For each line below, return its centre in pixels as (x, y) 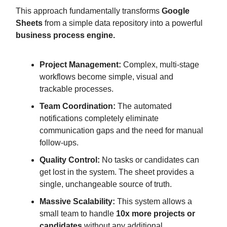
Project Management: (80, 64)
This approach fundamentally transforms (89, 11)
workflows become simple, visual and (106, 77)
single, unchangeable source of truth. (106, 184)
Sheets (29, 23)
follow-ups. (59, 142)
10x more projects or (156, 213)
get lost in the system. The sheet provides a (117, 172)
